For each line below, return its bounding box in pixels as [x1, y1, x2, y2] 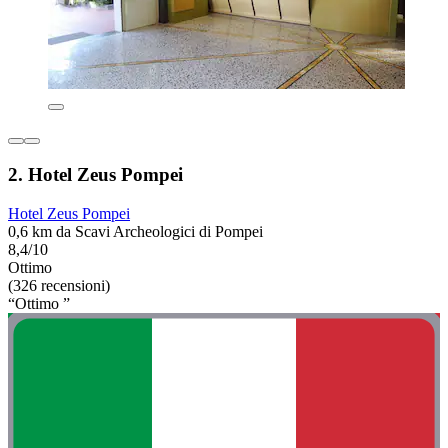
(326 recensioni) [8, 276, 110, 294]
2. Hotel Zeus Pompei [8, 164, 183, 186]
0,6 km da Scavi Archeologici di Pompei [8, 222, 263, 240]
